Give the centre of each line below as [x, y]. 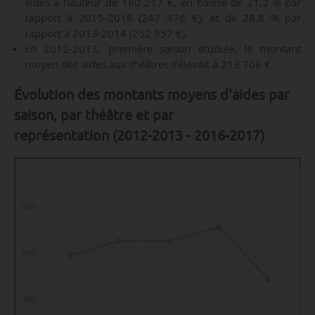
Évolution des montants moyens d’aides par [152, 94]
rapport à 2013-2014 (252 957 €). [106, 33]
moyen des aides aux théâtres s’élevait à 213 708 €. [152, 64]
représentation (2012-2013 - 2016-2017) [139, 135]
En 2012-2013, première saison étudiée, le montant [163, 49]
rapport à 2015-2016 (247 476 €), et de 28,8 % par [163, 18]
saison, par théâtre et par [94, 115]
